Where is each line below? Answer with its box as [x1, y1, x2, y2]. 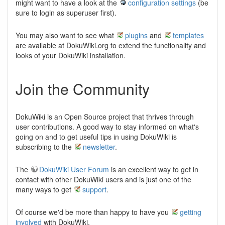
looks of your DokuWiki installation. [16, 50, 126, 60]
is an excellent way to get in [109, 164, 198, 174]
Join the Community [16, 78, 150, 99]
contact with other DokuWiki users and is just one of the [16, 174, 191, 184]
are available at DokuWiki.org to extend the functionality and [16, 40, 206, 50]
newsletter [83, 142, 115, 152]
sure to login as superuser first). [16, 8, 117, 18]
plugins [125, 30, 148, 40]
